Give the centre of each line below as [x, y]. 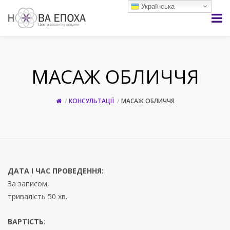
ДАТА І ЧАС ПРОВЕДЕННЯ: [56, 171]
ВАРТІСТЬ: [27, 222]
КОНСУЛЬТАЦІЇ [91, 101]
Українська [157, 6]
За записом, [28, 184]
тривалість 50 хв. [37, 196]
